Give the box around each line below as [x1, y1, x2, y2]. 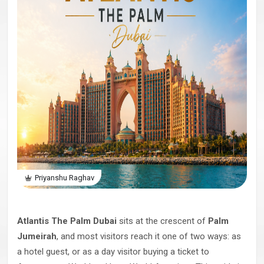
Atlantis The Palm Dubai [17, 216, 117, 226]
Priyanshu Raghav [35, 173, 94, 182]
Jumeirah [17, 231, 57, 242]
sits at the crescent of [117, 216, 208, 226]
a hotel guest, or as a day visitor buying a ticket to [17, 246, 209, 257]
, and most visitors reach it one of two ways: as [57, 231, 241, 242]
